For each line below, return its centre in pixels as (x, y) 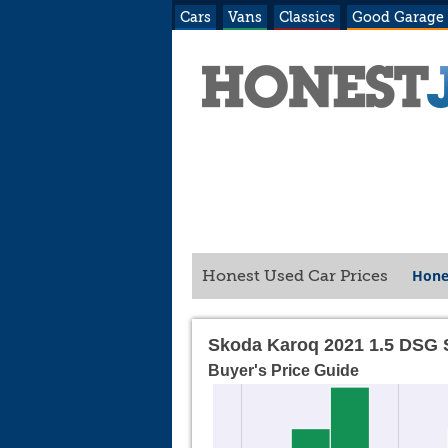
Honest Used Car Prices (297, 276)
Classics (307, 17)
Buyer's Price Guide (283, 371)
